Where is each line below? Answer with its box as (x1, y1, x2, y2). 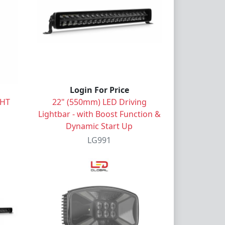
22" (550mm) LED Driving (52, 96, 147, 107)
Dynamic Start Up (66, 120, 133, 132)
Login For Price (69, 84, 129, 95)
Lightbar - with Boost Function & (38, 108, 161, 120)
